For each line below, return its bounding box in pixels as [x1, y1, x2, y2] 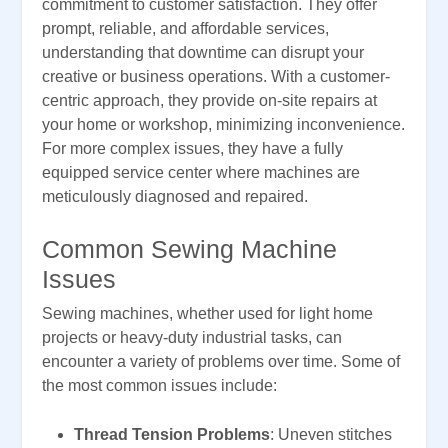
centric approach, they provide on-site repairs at [42, 92, 377, 110]
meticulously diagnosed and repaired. [42, 188, 308, 206]
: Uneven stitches [270, 426, 392, 444]
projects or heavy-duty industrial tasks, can [42, 329, 342, 347]
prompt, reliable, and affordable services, [42, 20, 329, 38]
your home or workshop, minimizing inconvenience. [42, 116, 405, 134]
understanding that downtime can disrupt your [42, 44, 364, 62]
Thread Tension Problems [74, 426, 270, 444]
